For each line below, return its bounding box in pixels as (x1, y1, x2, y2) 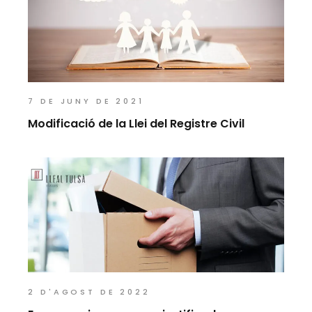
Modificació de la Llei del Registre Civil (28, 116, 245, 132)
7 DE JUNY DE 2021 (28, 95, 144, 107)
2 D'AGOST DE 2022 (28, 286, 150, 297)
